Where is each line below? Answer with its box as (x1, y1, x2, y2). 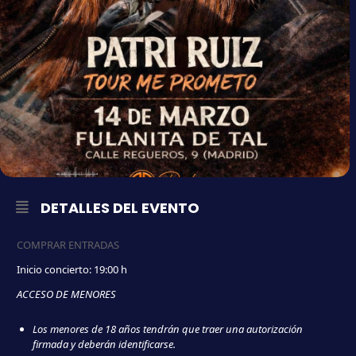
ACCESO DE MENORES (17, 287, 116, 302)
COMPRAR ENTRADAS (17, 238, 119, 253)
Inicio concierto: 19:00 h (17, 262, 127, 277)
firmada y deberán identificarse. (33, 337, 176, 352)
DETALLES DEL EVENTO (41, 198, 199, 219)
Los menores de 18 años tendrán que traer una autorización (33, 322, 303, 337)
